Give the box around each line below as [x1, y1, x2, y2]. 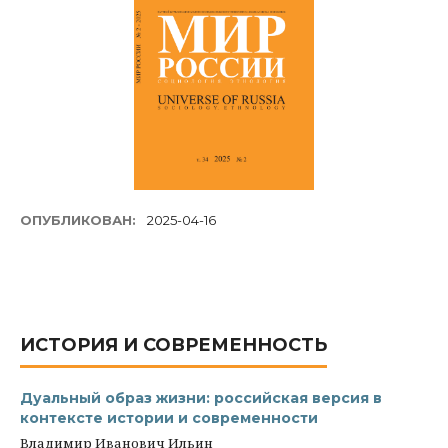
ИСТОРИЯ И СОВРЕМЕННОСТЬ [20, 334, 327, 357]
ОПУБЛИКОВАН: [20, 212, 140, 229]
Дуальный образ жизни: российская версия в [20, 389, 382, 408]
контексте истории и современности [20, 409, 318, 428]
